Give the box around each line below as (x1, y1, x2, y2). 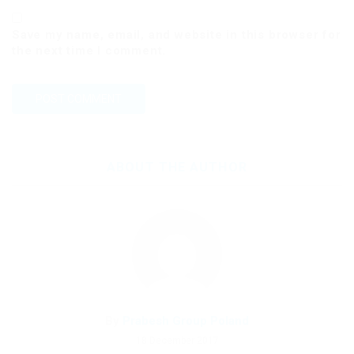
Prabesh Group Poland (122, 314, 249, 329)
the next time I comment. (12, 43, 167, 58)
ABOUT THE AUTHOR (107, 160, 247, 175)
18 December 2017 (135, 335, 219, 347)
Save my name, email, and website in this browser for (12, 28, 341, 43)
